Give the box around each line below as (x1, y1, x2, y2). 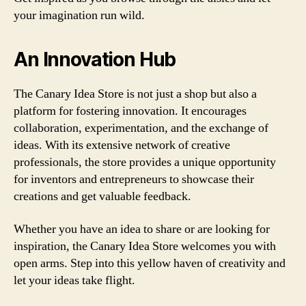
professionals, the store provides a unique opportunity (14, 154, 276, 170)
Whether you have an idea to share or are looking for (14, 221, 270, 237)
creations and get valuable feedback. (14, 189, 191, 204)
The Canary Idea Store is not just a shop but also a (14, 86, 257, 102)
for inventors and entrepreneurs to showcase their (14, 171, 254, 187)
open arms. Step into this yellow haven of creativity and (14, 255, 286, 271)
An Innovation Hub (14, 48, 176, 71)
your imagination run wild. (14, 8, 145, 23)
